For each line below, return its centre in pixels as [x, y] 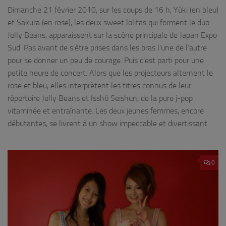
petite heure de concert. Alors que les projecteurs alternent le [110, 73]
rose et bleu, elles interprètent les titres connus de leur [99, 86]
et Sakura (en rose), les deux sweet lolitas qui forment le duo [108, 23]
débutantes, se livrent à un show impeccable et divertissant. [108, 124]
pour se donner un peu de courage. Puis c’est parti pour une [106, 61]
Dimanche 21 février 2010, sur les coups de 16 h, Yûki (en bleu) [113, 10]
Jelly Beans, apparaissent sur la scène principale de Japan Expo [112, 35]
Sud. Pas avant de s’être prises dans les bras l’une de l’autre [107, 48]
